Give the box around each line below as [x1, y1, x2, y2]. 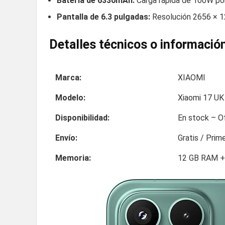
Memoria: [55, 153, 91, 163]
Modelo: [55, 92, 85, 102]
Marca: [55, 72, 81, 82]
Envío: [55, 133, 77, 143]
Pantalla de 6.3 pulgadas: [57, 12, 150, 22]
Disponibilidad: [55, 113, 109, 123]
